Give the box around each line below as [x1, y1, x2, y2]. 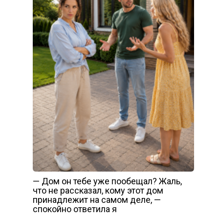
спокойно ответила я [32, 204, 117, 215]
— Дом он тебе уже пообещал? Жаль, [32, 176, 182, 187]
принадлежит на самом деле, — [32, 195, 161, 205]
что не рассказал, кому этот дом [32, 185, 163, 196]
